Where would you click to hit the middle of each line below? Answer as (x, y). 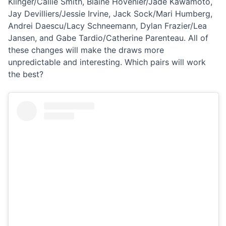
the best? (26, 74)
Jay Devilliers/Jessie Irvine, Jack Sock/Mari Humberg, (110, 14)
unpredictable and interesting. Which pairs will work (107, 62)
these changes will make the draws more (86, 50)
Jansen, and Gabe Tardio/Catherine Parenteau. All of (108, 38)
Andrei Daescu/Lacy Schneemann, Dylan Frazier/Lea (107, 26)
